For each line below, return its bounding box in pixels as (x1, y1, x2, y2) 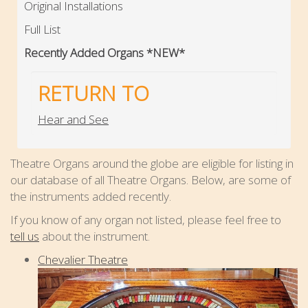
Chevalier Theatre (38, 251, 128, 267)
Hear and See (38, 111, 109, 127)
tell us (10, 228, 39, 244)
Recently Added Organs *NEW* (24, 44, 185, 60)
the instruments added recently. (10, 188, 171, 204)
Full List (24, 21, 60, 37)
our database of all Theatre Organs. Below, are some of (10, 171, 291, 188)
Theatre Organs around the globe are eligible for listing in (10, 155, 294, 171)
